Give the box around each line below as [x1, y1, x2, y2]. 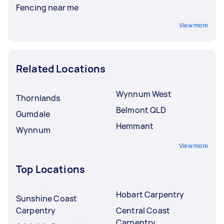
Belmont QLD [116, 104, 166, 115]
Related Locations [16, 61, 106, 75]
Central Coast [116, 204, 170, 216]
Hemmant [116, 120, 154, 131]
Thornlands [16, 92, 60, 103]
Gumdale [16, 108, 50, 119]
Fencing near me [16, 1, 79, 13]
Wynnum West [116, 88, 171, 99]
